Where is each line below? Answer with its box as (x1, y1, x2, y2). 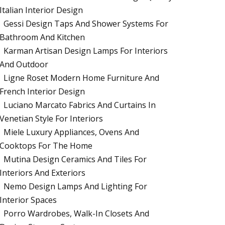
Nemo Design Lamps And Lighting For (4, 181, 148, 192)
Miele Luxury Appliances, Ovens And (4, 127, 140, 138)
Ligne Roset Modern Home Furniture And (4, 72, 160, 84)
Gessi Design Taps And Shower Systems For (4, 18, 169, 30)
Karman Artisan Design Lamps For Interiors (4, 45, 168, 57)
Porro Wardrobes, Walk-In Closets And (4, 208, 150, 219)
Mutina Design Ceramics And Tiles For (4, 154, 147, 165)
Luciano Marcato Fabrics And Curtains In (4, 99, 156, 111)
